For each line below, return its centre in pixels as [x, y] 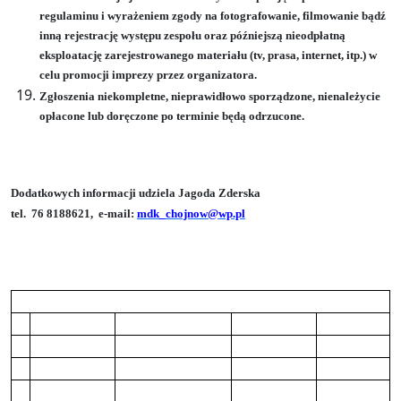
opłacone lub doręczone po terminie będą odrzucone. [172, 115]
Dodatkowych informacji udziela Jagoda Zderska [136, 192]
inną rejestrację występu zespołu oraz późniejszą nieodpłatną [192, 35]
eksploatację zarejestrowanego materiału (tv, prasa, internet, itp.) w [208, 55]
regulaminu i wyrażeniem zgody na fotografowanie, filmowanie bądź [213, 15]
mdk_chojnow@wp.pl [191, 214]
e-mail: [118, 214]
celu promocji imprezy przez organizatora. [148, 74]
